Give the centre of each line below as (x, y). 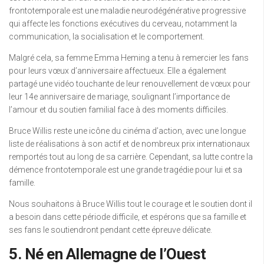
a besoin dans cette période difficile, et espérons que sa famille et (128, 217)
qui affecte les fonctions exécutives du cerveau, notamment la (123, 24)
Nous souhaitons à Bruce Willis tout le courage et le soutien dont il (131, 204)
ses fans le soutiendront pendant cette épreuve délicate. (110, 230)
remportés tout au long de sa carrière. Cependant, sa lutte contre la (131, 157)
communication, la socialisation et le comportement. (107, 37)
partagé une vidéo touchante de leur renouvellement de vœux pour (130, 84)
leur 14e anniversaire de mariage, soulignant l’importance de (119, 97)
